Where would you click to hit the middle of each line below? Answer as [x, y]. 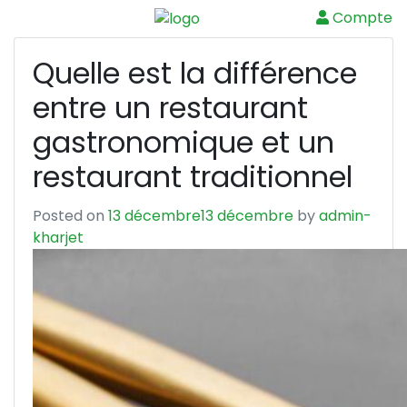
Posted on [70, 215]
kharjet [58, 237]
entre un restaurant [170, 107]
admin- [345, 215]
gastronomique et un [184, 142]
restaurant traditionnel [193, 176]
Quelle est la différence [195, 73]
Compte [361, 18]
